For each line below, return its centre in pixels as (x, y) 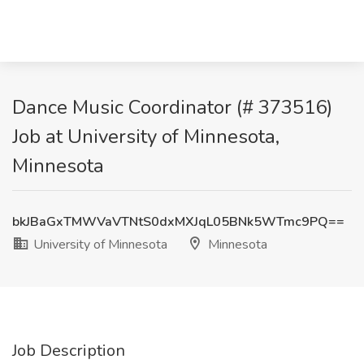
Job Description (69, 351)
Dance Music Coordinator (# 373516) (172, 107)
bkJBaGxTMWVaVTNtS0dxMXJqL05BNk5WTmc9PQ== (178, 222)
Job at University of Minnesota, (146, 136)
